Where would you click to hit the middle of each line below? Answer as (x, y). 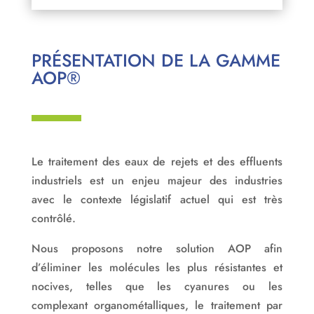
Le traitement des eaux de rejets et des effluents (157, 162)
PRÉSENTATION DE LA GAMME (156, 61)
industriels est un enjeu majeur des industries (157, 181)
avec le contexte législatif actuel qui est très (157, 200)
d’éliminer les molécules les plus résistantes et (157, 268)
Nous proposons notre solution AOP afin (157, 249)
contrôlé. (53, 219)
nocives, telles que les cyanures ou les (157, 287)
